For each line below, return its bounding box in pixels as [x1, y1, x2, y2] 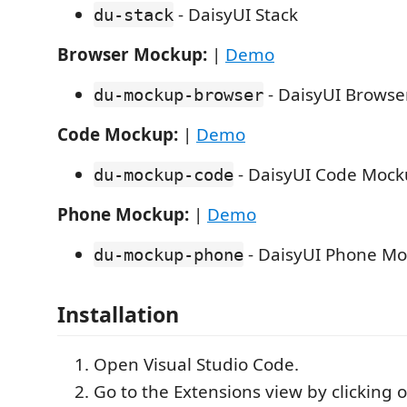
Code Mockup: [57, 123, 178, 146]
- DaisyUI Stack [174, 3, 298, 26]
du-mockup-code [94, 164, 233, 184]
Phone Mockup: [57, 203, 189, 226]
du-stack [94, 5, 174, 25]
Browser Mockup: [57, 43, 207, 66]
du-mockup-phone [94, 244, 243, 264]
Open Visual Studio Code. [94, 352, 299, 376]
